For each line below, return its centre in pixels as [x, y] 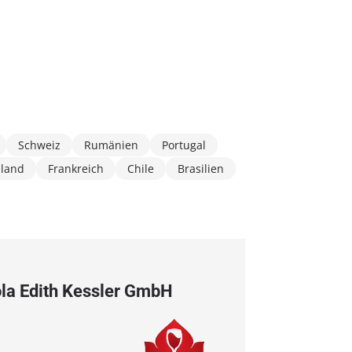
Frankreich [76, 168]
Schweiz [39, 145]
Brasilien [201, 168]
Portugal [184, 145]
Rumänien [111, 145]
